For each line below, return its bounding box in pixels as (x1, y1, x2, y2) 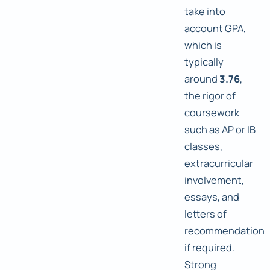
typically (184, 55, 224, 69)
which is (184, 38, 222, 52)
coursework (184, 105, 239, 120)
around (184, 72, 219, 86)
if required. (184, 240, 234, 255)
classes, (184, 139, 222, 154)
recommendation (184, 224, 265, 238)
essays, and (184, 190, 239, 204)
